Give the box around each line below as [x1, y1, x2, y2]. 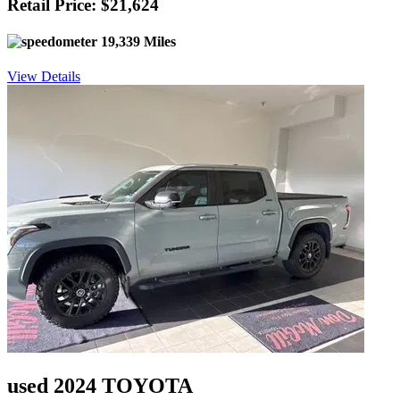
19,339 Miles [97, 34, 176, 50]
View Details [7, 69, 80, 85]
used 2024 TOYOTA [7, 374, 193, 398]
